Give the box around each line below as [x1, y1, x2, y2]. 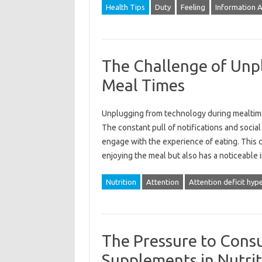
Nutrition [105, 178, 136, 186]
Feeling [180, 3, 205, 11]
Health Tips [105, 3, 145, 11]
